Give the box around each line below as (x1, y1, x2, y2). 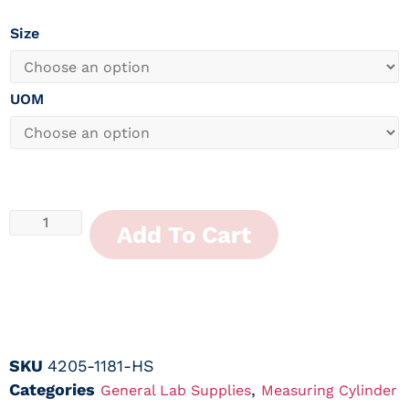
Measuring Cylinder (261, 382, 397, 400)
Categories (9, 380, 95, 400)
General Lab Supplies (100, 382, 251, 400)
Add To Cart (117, 221, 251, 248)
